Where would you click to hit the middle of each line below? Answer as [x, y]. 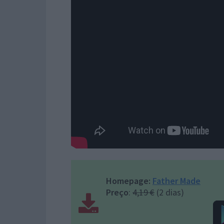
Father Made [176, 181]
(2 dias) [169, 192]
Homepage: [128, 181]
